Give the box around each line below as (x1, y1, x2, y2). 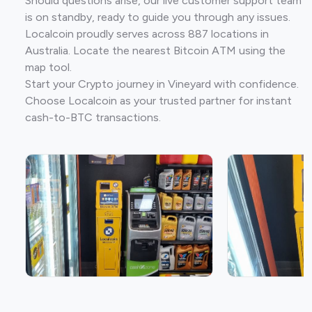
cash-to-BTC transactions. (25, 111, 161, 124)
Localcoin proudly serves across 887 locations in (25, 27, 269, 40)
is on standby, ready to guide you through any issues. (25, 10, 290, 24)
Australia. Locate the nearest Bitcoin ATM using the (25, 44, 286, 57)
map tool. (25, 61, 72, 74)
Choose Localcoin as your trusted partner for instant (25, 94, 292, 107)
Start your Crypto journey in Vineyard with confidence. (25, 77, 299, 91)
